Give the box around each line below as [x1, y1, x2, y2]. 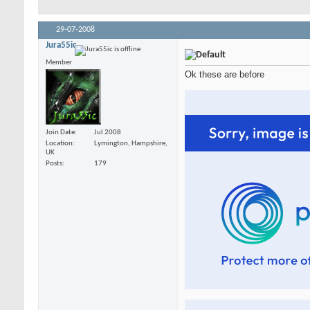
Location [46, 140, 73, 148]
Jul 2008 [94, 129, 121, 137]
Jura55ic [46, 41, 76, 51]
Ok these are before [185, 69, 264, 80]
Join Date [46, 129, 75, 137]
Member [46, 59, 72, 67]
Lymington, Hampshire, [94, 140, 167, 148]
